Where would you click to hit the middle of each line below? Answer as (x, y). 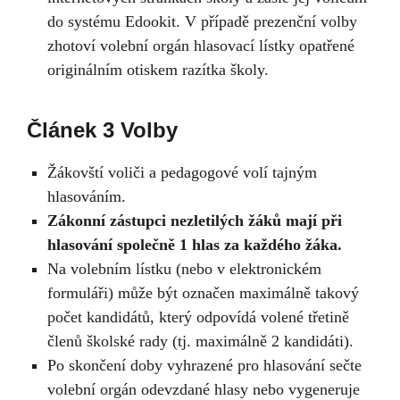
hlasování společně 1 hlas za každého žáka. (194, 244)
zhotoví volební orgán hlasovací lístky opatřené (200, 45)
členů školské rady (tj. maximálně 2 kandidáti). (200, 341)
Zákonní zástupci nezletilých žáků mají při (194, 220)
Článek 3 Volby (102, 129)
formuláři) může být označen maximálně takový (203, 292)
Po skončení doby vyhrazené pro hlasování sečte (204, 365)
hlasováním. (86, 196)
